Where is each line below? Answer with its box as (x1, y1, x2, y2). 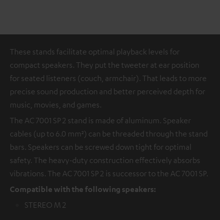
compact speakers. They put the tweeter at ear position (10, 60, 199, 70)
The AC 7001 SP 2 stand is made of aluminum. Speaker (10, 115, 191, 125)
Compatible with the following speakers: (10, 184, 156, 194)
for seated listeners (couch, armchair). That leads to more (10, 73, 207, 83)
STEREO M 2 (25, 200, 66, 210)
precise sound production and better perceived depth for (10, 86, 205, 96)
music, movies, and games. (10, 100, 102, 110)
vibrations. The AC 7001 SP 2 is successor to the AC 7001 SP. (10, 168, 208, 178)
